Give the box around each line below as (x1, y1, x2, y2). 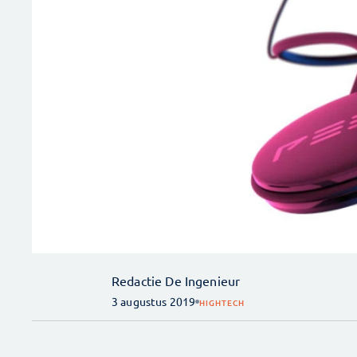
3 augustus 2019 (112, 294, 196, 309)
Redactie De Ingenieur (112, 273, 241, 289)
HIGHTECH (199, 296, 245, 308)
